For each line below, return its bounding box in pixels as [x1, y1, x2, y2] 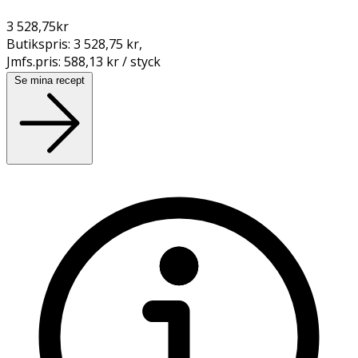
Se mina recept [14, 74, 85, 86]
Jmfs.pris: [6, 52, 64, 70]
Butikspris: [6, 34, 74, 53]
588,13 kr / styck [64, 52, 161, 70]
